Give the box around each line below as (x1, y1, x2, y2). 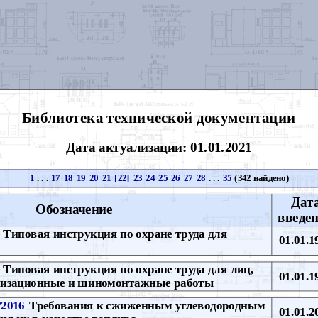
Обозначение (35, 202, 113, 217)
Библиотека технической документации (21, 109, 296, 126)
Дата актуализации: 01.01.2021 (66, 139, 252, 155)
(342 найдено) (232, 172, 289, 183)
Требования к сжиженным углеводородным (26, 298, 265, 312)
